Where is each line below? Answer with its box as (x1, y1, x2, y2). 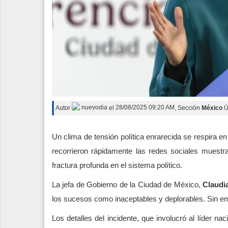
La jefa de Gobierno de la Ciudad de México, (52, 180, 203, 189)
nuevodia (80, 104, 107, 111)
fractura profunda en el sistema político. (52, 160, 182, 169)
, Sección (175, 104, 202, 111)
